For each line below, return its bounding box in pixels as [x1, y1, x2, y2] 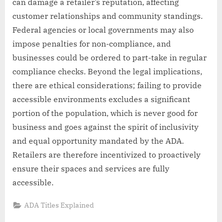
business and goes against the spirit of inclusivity [12, 121, 199, 132]
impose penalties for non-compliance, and [12, 38, 171, 49]
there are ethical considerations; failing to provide [12, 80, 202, 90]
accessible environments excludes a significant [12, 94, 190, 104]
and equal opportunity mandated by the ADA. [12, 135, 184, 146]
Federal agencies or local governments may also [12, 24, 194, 35]
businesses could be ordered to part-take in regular [12, 52, 207, 62]
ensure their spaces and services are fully [12, 163, 169, 173]
